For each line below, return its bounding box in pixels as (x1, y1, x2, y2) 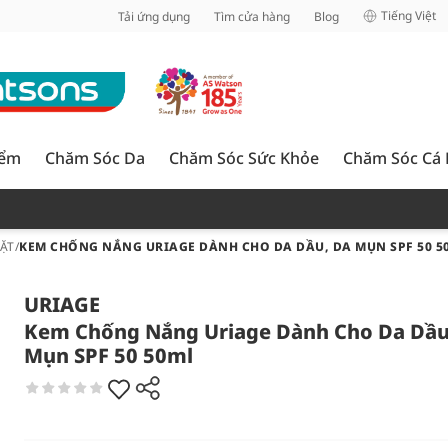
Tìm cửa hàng (214, 7, 290, 25)
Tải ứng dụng (118, 7, 190, 25)
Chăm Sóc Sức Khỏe (169, 147, 319, 169)
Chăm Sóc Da (45, 147, 145, 169)
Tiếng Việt (381, 7, 436, 24)
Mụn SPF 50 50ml (24, 342, 193, 369)
